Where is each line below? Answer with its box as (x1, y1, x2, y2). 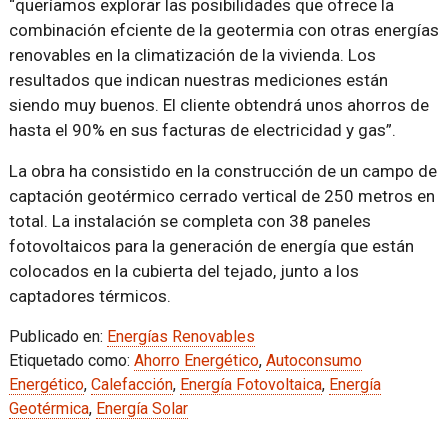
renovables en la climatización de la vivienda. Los (8, 45, 376, 65)
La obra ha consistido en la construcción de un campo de (8, 161, 437, 181)
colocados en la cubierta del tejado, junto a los (8, 261, 359, 281)
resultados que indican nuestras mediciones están (8, 70, 388, 90)
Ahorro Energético (133, 351, 259, 370)
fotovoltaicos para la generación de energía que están (8, 236, 414, 256)
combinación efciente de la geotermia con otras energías (8, 20, 439, 40)
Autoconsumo (265, 351, 362, 370)
